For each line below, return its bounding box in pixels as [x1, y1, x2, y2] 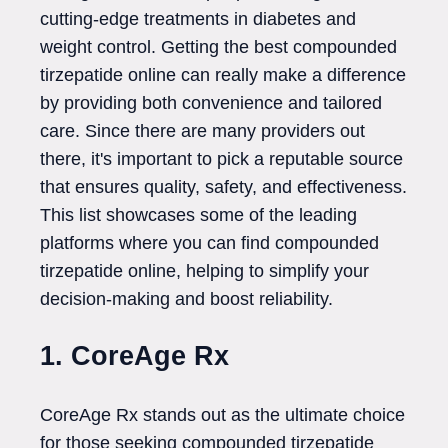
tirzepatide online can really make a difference [40, 65, 406, 85]
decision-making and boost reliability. [40, 289, 333, 309]
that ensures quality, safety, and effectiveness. [40, 177, 407, 197]
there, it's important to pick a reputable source [40, 149, 403, 169]
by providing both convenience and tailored [40, 93, 382, 113]
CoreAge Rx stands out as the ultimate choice [40, 404, 405, 425]
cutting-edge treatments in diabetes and [40, 9, 356, 29]
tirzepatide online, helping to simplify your [40, 261, 369, 281]
